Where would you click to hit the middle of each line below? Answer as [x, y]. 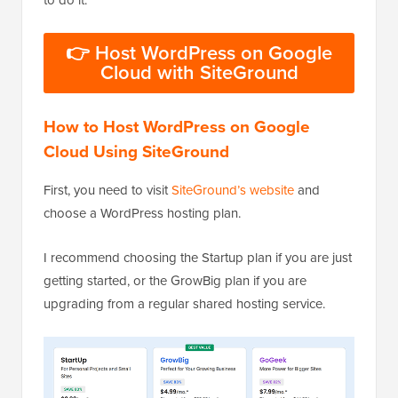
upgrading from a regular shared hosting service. [184, 303]
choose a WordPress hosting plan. [142, 213]
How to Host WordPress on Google [177, 126]
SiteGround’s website [233, 190]
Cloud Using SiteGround [136, 151]
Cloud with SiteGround [199, 72]
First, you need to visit [107, 190]
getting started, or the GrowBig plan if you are [175, 280]
